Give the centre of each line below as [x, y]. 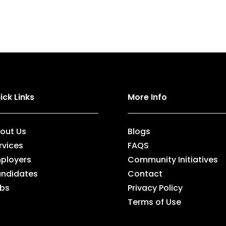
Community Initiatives [173, 160]
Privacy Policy [155, 188]
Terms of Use [154, 202]
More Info [147, 97]
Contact [145, 174]
